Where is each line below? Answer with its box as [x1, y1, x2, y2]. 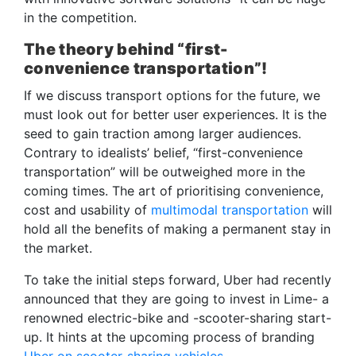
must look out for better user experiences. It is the [24, 106, 327, 122]
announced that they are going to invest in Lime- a [24, 290, 329, 307]
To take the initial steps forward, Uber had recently [24, 271, 331, 288]
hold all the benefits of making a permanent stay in [24, 220, 331, 237]
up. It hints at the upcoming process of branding [24, 328, 315, 345]
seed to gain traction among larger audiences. [24, 125, 301, 141]
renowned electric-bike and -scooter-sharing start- [24, 309, 331, 326]
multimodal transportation [151, 201, 312, 218]
